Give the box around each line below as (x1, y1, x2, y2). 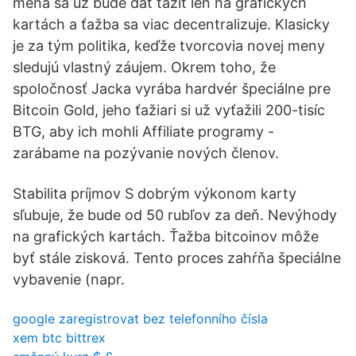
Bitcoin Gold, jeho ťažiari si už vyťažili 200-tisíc (13, 102, 325, 118)
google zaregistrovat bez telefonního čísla (13, 311, 268, 327)
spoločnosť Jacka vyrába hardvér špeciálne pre (13, 80, 331, 97)
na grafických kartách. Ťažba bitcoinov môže (13, 228, 319, 245)
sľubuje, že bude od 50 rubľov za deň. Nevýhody (13, 207, 337, 223)
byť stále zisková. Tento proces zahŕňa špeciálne (13, 250, 341, 266)
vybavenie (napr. (13, 271, 125, 288)
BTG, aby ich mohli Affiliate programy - (13, 123, 274, 140)
